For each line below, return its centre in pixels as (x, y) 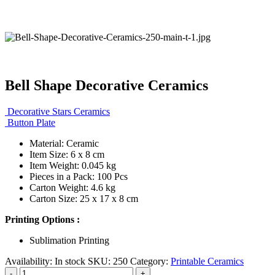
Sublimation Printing (69, 240)
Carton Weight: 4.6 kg (72, 187)
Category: (150, 261)
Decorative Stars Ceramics (59, 111)
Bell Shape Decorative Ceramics (107, 85)
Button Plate (31, 122)
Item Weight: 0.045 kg (73, 165)
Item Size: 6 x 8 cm (67, 154)
